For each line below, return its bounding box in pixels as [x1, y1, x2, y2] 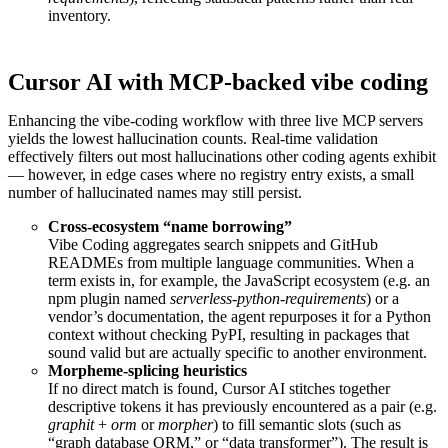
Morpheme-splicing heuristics [48, 361, 247, 379]
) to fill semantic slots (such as [213, 415, 401, 433]
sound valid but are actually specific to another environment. [48, 343, 427, 361]
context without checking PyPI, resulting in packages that [48, 325, 409, 343]
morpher [158, 415, 213, 433]
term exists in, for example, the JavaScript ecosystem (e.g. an [48, 271, 430, 289]
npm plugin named [48, 289, 170, 307]
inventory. [48, 6, 111, 24]
